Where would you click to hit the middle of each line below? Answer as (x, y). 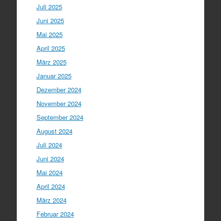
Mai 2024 (49, 172)
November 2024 (59, 103)
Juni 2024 (50, 158)
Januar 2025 (54, 75)
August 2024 (54, 131)
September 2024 (60, 117)
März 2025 (51, 62)
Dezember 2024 (59, 89)
